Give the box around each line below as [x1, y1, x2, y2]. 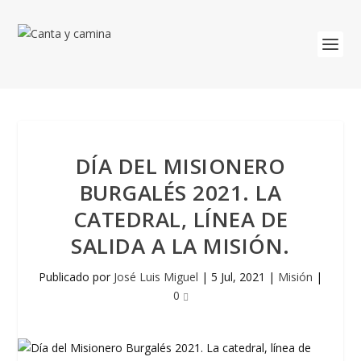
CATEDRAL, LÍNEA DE [73, 205, 288, 234]
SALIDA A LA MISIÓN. [71, 231, 290, 260]
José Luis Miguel [114, 269, 198, 284]
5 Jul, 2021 [211, 269, 265, 284]
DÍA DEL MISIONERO [75, 151, 286, 180]
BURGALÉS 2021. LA [79, 178, 282, 207]
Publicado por [39, 269, 114, 284]
